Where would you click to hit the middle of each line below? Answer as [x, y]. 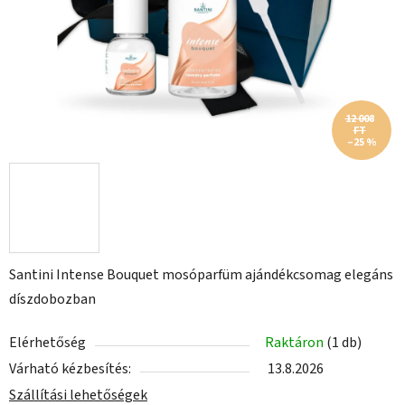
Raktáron [296, 343]
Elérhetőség [47, 343]
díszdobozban [52, 300]
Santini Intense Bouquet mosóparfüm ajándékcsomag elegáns [201, 275]
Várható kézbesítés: [70, 369]
